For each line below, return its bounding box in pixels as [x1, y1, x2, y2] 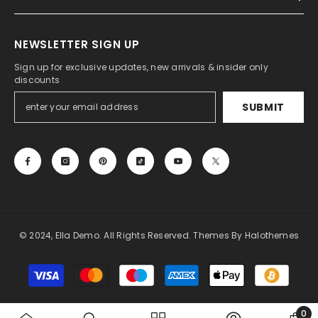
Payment [158, 261, 198, 273]
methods [158, 276, 199, 289]
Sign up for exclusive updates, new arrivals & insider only [14, 60, 268, 73]
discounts [14, 73, 60, 86]
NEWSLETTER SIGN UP [14, 36, 140, 52]
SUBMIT [241, 99, 285, 114]
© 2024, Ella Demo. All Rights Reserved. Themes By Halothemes [18, 229, 300, 241]
